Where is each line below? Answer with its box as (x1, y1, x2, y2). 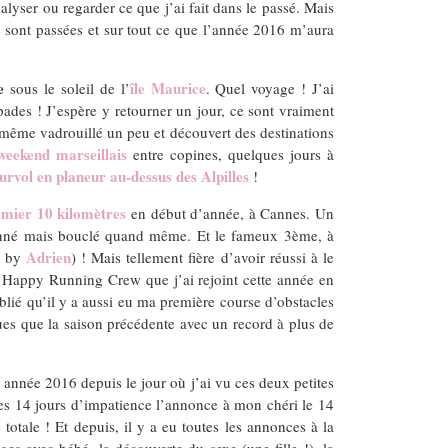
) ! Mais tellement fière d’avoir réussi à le (70, 246, 335, 267)
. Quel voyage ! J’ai (205, 77, 335, 98)
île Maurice (129, 76, 206, 99)
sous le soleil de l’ (4, 77, 130, 98)
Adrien (25, 245, 71, 268)
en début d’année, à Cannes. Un (126, 202, 335, 223)
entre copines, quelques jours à (126, 143, 335, 164)
